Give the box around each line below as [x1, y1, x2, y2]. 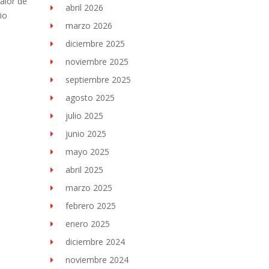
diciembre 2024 [65, 236, 125, 247]
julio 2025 [65, 110, 103, 121]
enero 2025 [65, 218, 110, 229]
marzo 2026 [65, 20, 112, 31]
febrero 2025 [65, 200, 116, 211]
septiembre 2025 [65, 74, 131, 85]
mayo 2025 [65, 146, 109, 157]
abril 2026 [65, 2, 103, 13]
